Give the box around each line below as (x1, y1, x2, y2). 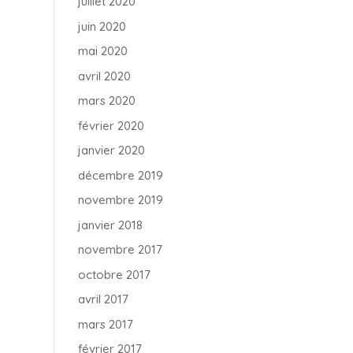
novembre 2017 (77, 242, 162, 257)
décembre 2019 (77, 167, 163, 183)
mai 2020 (77, 43, 128, 58)
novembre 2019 (77, 192, 163, 207)
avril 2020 (77, 68, 131, 84)
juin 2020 (77, 18, 126, 34)
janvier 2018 (77, 217, 143, 232)
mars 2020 (77, 93, 136, 108)
